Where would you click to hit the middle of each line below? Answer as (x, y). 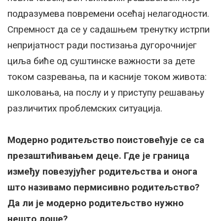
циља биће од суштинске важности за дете (101, 61)
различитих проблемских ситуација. (86, 109)
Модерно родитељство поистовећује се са (106, 140)
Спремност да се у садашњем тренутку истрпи (109, 30)
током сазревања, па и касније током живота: (107, 77)
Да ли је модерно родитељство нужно (95, 203)
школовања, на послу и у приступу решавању (106, 93)
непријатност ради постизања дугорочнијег (102, 45)
